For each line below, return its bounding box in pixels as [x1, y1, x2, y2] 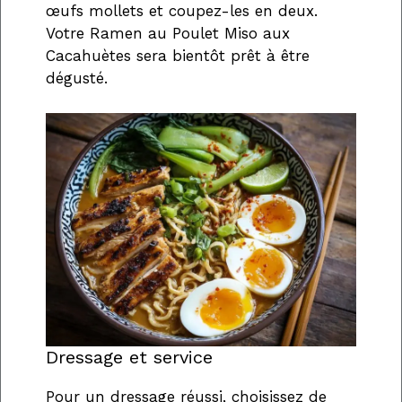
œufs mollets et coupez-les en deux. [46, 2, 318, 21]
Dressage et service [46, 346, 213, 369]
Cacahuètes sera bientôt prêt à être [46, 47, 310, 66]
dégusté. [46, 69, 108, 88]
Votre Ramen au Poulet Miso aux [46, 24, 290, 43]
